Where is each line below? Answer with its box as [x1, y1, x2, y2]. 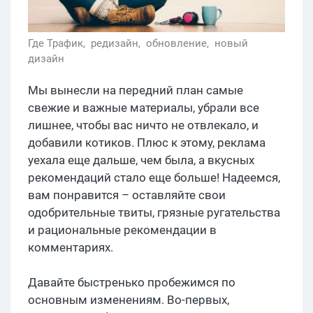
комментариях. [28, 240, 113, 255]
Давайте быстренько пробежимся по [28, 275, 235, 290]
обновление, [146, 37, 212, 50]
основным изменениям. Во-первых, [28, 293, 229, 307]
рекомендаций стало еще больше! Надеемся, [28, 170, 280, 185]
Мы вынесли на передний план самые [28, 83, 243, 98]
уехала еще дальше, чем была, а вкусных [28, 153, 254, 168]
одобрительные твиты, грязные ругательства [28, 205, 280, 220]
